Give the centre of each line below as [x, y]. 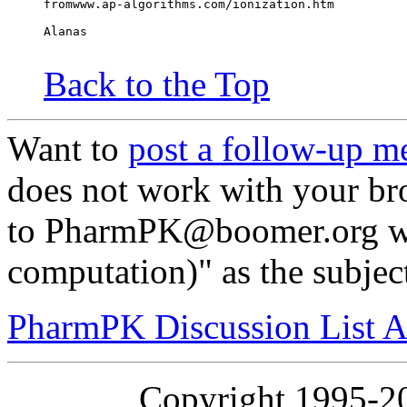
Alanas [65, 32]
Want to [68, 149]
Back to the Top [157, 84]
